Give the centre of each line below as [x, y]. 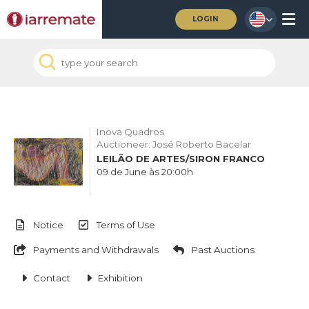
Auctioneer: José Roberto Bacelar [174, 144]
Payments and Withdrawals [96, 250]
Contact [52, 278]
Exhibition [120, 278]
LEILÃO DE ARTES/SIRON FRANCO [181, 159]
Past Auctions [223, 250]
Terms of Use [126, 225]
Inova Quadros [130, 132]
